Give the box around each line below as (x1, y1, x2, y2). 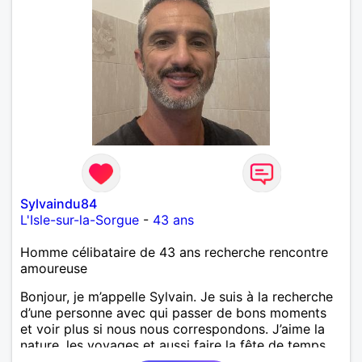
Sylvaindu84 (20, 195, 97, 212)
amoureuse (20, 259, 87, 276)
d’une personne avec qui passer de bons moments (20, 304, 326, 321)
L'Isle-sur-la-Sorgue (20, 211, 139, 228)
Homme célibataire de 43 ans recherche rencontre (20, 243, 328, 260)
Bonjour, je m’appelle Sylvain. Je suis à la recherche (20, 288, 333, 305)
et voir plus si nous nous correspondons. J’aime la (20, 320, 325, 337)
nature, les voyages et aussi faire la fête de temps (20, 336, 326, 353)
